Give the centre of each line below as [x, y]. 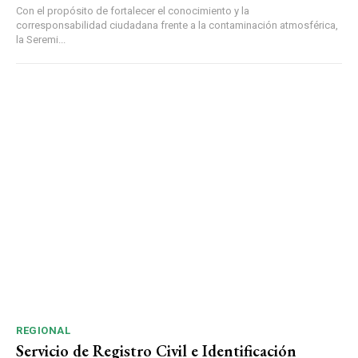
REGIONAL [43, 330]
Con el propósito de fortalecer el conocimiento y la [133, 11]
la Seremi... [41, 40]
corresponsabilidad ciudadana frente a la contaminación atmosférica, [177, 26]
